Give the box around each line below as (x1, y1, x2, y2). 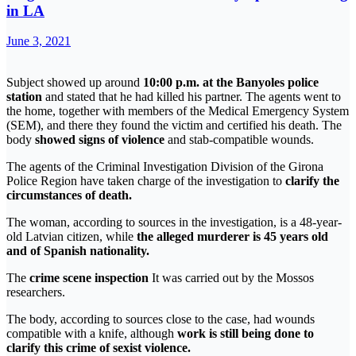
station (6, 90, 45, 104)
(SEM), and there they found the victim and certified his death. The (6, 118, 342, 133)
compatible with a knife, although (6, 327, 174, 341)
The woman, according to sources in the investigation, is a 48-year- (6, 215, 342, 230)
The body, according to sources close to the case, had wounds (6, 312, 315, 327)
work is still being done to (174, 327, 314, 341)
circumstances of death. (6, 188, 132, 203)
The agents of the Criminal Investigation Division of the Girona (6, 160, 323, 174)
